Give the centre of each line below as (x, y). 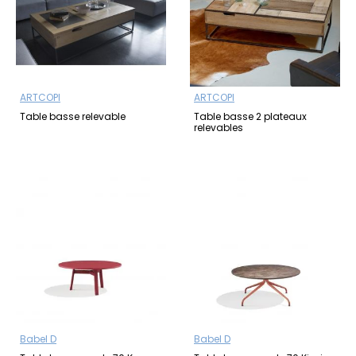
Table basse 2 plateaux (250, 117)
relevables (219, 128)
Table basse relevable (73, 117)
